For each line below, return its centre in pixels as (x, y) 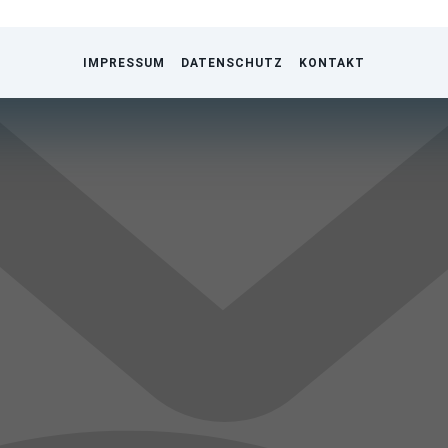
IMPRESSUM (124, 63)
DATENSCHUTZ (232, 63)
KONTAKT (332, 63)
